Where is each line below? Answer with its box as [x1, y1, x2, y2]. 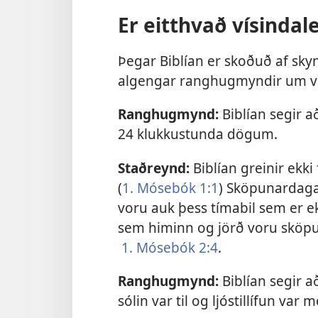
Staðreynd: [118, 158, 190, 177]
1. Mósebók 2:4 [121, 237, 218, 257]
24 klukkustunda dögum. [118, 124, 278, 144]
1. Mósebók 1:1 [122, 177, 219, 197]
